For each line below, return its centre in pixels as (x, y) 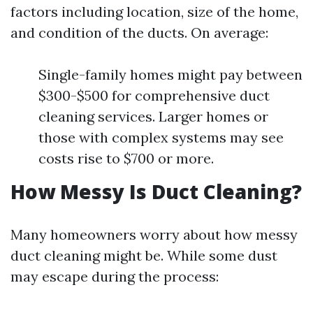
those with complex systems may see (161, 137)
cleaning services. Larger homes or (153, 116)
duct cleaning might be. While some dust (144, 255)
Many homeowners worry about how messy (154, 234)
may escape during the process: (115, 276)
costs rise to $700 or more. (126, 158)
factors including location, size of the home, (154, 12)
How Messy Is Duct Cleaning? (156, 191)
